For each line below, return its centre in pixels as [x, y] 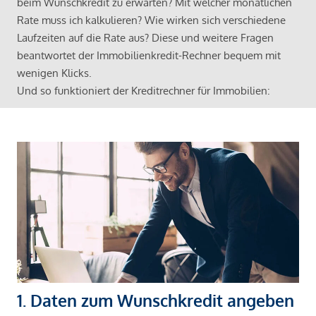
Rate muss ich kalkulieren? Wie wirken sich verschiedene [151, 20]
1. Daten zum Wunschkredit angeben [156, 300]
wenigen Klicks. [54, 73]
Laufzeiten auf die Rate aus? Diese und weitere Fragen [145, 37]
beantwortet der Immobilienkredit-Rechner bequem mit [149, 55]
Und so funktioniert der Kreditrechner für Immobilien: [144, 90]
